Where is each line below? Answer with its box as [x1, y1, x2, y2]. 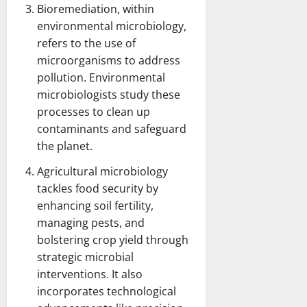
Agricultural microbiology [37, 163, 168, 179]
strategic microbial [37, 249, 134, 265]
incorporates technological [37, 283, 176, 299]
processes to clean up [37, 103, 150, 119]
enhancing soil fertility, [37, 197, 153, 213]
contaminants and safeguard [37, 121, 186, 136]
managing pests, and [37, 214, 145, 230]
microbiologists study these [37, 86, 180, 102]
